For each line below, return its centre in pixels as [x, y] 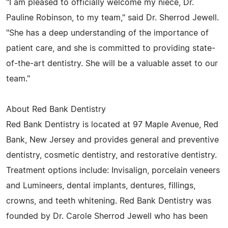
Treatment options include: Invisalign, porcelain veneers [113, 170]
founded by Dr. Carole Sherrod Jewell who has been [107, 216]
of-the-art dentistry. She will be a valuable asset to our [112, 63]
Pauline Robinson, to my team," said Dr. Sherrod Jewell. [112, 18]
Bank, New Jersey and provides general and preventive [112, 140]
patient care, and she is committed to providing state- [111, 48]
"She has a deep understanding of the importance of [107, 33]
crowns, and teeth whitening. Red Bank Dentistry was [109, 201]
